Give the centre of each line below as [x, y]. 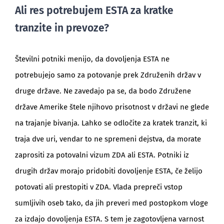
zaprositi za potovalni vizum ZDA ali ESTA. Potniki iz [102, 155]
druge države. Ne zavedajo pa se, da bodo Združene [103, 91]
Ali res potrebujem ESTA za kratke [94, 11]
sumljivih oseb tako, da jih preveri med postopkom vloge [111, 203]
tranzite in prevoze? [62, 28]
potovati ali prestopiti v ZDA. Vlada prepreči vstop [98, 187]
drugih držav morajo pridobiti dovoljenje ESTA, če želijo [108, 171]
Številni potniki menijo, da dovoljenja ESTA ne [92, 59]
